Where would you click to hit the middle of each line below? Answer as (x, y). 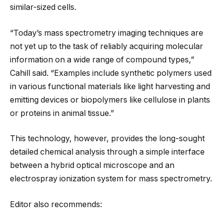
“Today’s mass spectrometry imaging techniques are (107, 33)
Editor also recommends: (56, 204)
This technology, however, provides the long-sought (107, 139)
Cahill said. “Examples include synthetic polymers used (111, 73)
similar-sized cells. (43, 7)
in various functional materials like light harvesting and (110, 86)
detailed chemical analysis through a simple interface (107, 152)
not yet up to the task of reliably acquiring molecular (107, 46)
